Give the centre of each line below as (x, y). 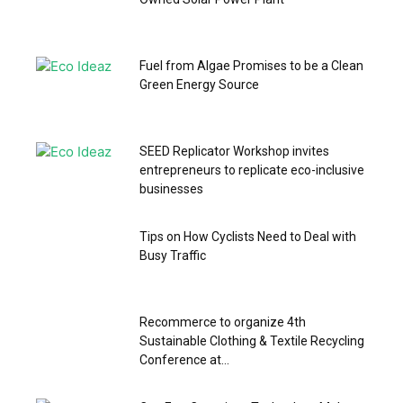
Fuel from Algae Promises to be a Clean (251, 66)
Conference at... (184, 360)
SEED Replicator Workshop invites (234, 152)
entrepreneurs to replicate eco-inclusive (252, 170)
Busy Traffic (173, 256)
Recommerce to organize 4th (223, 322)
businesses (171, 189)
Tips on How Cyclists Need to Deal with (248, 237)
